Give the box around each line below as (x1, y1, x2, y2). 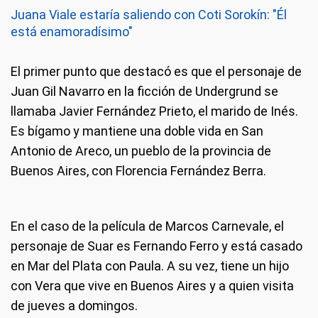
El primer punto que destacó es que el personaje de (11, 64, 302, 79)
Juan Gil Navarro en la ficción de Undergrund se (11, 84, 278, 99)
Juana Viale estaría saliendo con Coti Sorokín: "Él (11, 7, 287, 22)
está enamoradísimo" (11, 24, 133, 39)
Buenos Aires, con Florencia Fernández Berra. (11, 163, 266, 178)
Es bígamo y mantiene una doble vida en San (11, 124, 263, 138)
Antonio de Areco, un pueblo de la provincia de (11, 143, 271, 158)
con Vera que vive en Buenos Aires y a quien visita (11, 278, 294, 293)
